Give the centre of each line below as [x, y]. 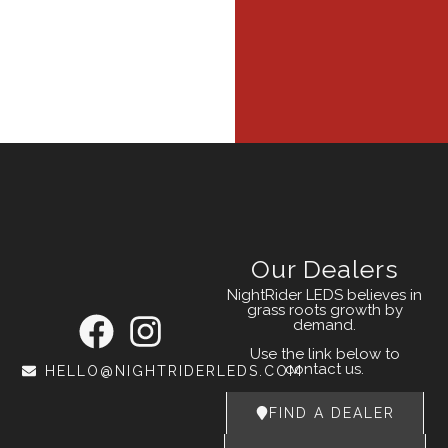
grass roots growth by [324, 309]
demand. [325, 324]
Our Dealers [324, 268]
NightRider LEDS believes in [325, 294]
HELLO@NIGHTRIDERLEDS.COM [173, 370]
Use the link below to [324, 354]
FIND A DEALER [331, 412]
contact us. [325, 369]
